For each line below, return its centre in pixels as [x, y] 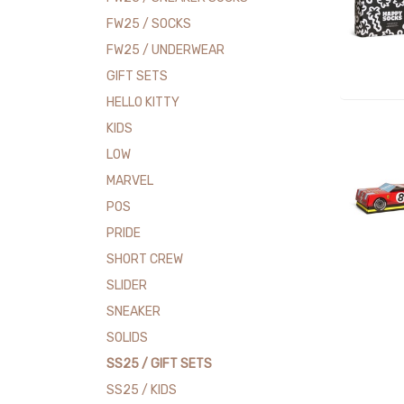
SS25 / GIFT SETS [160, 364]
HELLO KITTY [143, 103]
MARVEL [130, 181]
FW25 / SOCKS [149, 24]
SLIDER [127, 286]
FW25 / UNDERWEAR [166, 50]
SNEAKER [134, 312]
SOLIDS [128, 338]
